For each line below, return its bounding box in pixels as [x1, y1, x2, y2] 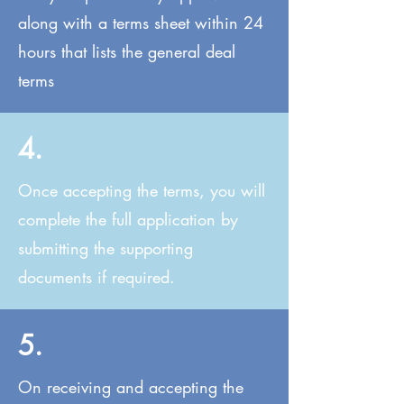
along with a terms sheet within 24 [18, 12, 263, 33]
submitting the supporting [18, 237, 193, 259]
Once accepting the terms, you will [18, 179, 265, 201]
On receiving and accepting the [18, 376, 243, 398]
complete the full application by [18, 208, 238, 230]
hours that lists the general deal [18, 41, 235, 62]
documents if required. [18, 266, 175, 288]
